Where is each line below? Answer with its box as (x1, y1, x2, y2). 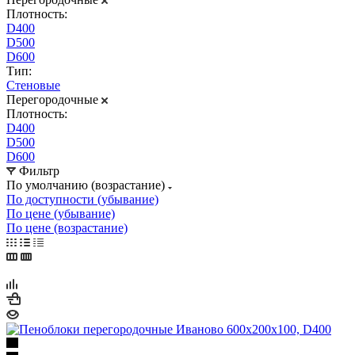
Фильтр (19, 163, 59, 177)
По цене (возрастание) (6, 220, 128, 235)
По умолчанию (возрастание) (6, 177, 165, 192)
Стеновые (6, 78, 60, 92)
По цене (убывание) (6, 206, 115, 220)
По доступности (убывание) (6, 192, 158, 206)
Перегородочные (6, 92, 98, 106)
